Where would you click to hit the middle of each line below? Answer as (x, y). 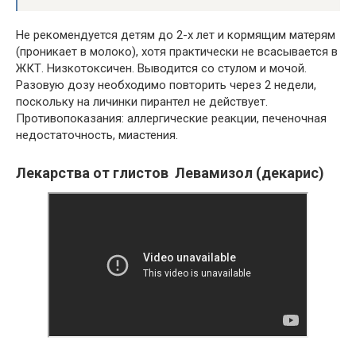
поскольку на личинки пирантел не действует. (142, 102)
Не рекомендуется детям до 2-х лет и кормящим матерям (176, 35)
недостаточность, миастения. (97, 135)
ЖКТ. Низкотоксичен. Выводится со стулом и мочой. (161, 69)
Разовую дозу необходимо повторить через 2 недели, (166, 85)
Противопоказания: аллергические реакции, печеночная (171, 119)
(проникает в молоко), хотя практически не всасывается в (177, 52)
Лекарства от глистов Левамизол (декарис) (170, 173)
